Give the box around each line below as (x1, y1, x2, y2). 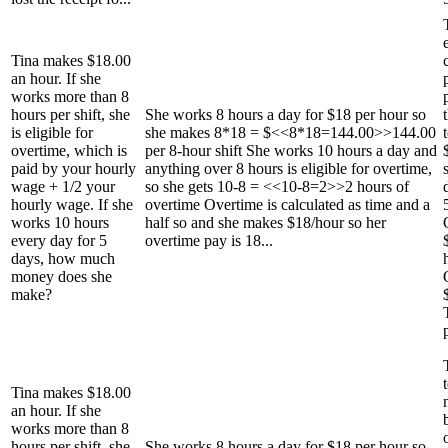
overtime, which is (11, 141, 127, 159)
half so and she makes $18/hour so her (145, 213, 386, 231)
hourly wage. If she (11, 195, 133, 213)
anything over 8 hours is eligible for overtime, (145, 159, 432, 177)
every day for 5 (11, 231, 107, 249)
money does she (11, 267, 112, 285)
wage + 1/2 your (11, 177, 115, 195)
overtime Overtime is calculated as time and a (145, 195, 430, 213)
